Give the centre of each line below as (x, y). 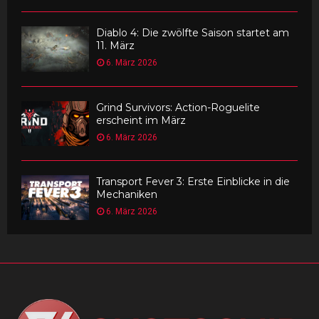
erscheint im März (141, 120)
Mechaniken (127, 194)
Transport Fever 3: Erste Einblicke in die (193, 181)
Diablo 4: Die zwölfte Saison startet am (193, 33)
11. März (115, 46)
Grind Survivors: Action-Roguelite (178, 107)
